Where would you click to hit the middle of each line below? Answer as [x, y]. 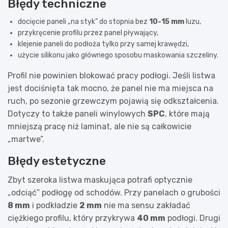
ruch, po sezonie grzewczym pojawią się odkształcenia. [113, 101]
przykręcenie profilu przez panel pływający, [88, 33]
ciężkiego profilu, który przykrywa [72, 218]
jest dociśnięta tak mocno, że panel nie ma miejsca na [110, 88]
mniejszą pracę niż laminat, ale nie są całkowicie [99, 126]
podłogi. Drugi [193, 218]
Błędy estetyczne [57, 161]
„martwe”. [26, 139]
